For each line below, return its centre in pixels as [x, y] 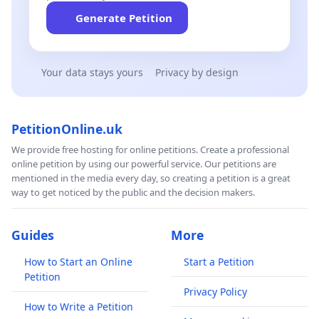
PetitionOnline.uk [67, 129]
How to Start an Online [78, 262]
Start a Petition [219, 262]
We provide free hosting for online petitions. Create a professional [150, 150]
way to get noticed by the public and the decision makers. [133, 193]
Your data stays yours [92, 73]
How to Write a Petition [79, 307]
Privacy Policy [215, 292]
